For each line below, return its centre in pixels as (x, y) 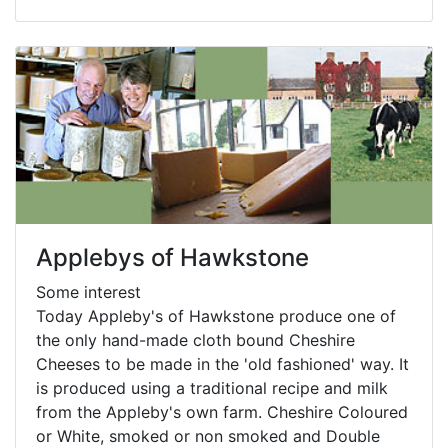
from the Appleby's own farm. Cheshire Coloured (222, 411)
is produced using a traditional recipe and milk (212, 387)
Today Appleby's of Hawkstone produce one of (216, 315)
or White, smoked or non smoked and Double (208, 435)
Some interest (91, 291)
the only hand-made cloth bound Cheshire (195, 339)
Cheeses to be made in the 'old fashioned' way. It (222, 363)
